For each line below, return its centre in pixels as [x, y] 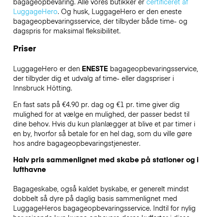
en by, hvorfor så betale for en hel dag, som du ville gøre [102, 133]
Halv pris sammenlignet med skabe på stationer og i [106, 160]
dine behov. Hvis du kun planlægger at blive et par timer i [104, 124]
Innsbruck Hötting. [42, 87]
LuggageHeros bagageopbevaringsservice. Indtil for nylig [104, 208]
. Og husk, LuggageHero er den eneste [119, 11]
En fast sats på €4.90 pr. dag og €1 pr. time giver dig [96, 104]
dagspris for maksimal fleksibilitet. [68, 30]
